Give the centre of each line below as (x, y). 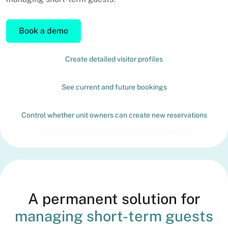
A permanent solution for (114, 199)
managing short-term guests (114, 216)
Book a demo (44, 31)
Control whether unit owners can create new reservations (114, 115)
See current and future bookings (114, 87)
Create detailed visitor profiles (114, 59)
